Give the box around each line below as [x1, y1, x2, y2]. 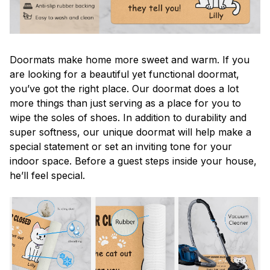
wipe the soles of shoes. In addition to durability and [10, 111, 246, 124]
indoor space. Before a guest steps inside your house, [10, 155, 257, 168]
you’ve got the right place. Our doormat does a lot [10, 83, 239, 95]
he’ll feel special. [10, 169, 88, 182]
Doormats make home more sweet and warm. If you [10, 54, 250, 66]
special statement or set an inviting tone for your [10, 140, 232, 153]
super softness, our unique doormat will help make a [10, 126, 251, 139]
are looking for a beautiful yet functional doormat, [10, 68, 239, 81]
